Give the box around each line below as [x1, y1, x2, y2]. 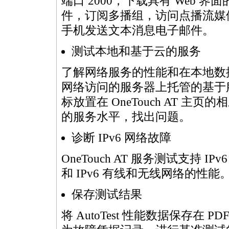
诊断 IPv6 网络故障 [72, 131, 171, 144]
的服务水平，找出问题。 [61, 110, 191, 123]
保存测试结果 [72, 188, 142, 201]
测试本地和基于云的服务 [72, 45, 201, 58]
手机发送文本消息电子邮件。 [61, 24, 214, 37]
